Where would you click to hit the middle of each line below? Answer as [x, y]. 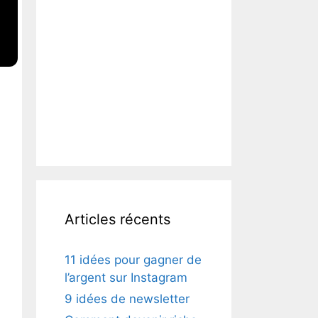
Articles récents [117, 220]
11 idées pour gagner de [133, 260]
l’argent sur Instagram [126, 278]
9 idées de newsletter [127, 299]
